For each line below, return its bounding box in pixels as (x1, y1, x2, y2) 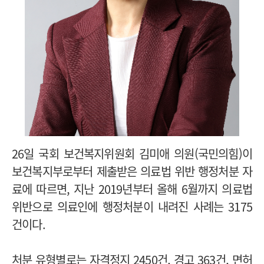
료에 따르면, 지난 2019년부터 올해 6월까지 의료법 (12, 180, 252, 197)
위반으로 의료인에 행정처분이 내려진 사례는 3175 (12, 197, 252, 215)
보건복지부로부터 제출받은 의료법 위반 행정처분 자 (12, 162, 252, 180)
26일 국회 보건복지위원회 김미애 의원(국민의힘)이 (12, 144, 252, 162)
